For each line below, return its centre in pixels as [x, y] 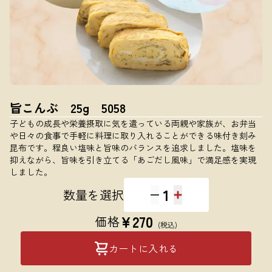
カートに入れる [143, 248]
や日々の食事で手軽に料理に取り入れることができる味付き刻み [133, 135]
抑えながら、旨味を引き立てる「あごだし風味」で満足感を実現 [133, 160]
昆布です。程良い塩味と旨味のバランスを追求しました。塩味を [133, 148]
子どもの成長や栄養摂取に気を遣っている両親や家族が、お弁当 [133, 123]
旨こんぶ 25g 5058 [68, 108]
